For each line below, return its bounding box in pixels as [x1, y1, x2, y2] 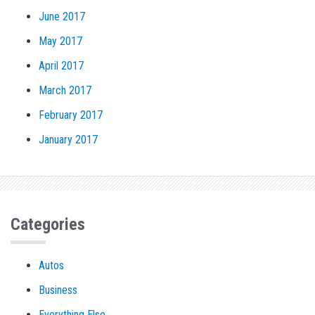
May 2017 [39, 34, 82, 49]
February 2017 [39, 108, 103, 122]
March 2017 [39, 84, 91, 98]
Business [39, 283, 77, 297]
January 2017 [39, 133, 98, 147]
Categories [11, 214, 85, 235]
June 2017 [39, 10, 85, 24]
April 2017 [39, 59, 84, 73]
